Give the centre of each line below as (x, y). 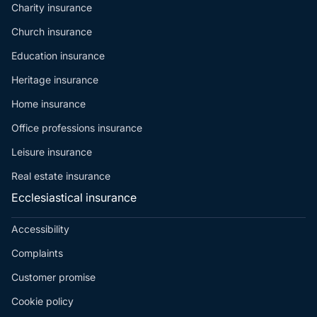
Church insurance (52, 32)
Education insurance (58, 56)
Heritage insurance (55, 80)
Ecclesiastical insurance (74, 198)
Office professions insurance (77, 128)
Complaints (37, 253)
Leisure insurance (52, 152)
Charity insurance (52, 8)
